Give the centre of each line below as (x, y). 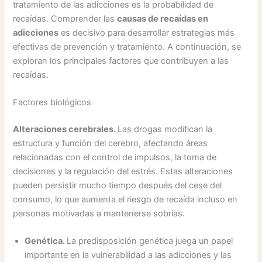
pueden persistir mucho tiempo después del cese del (118, 186)
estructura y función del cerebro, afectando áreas (111, 144)
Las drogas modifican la (165, 130)
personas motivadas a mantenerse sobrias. (99, 214)
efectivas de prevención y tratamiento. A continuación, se (127, 46)
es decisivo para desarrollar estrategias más (147, 32)
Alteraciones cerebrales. (65, 130)
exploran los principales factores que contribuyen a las (121, 61)
